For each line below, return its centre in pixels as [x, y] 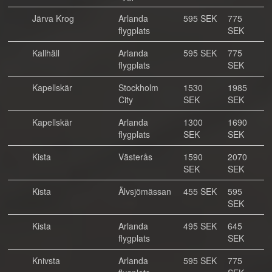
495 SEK [200, 226]
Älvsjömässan [145, 191]
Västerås [135, 157]
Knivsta [46, 260]
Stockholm [138, 87]
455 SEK [200, 191]
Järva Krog [53, 18]
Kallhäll [46, 53]
